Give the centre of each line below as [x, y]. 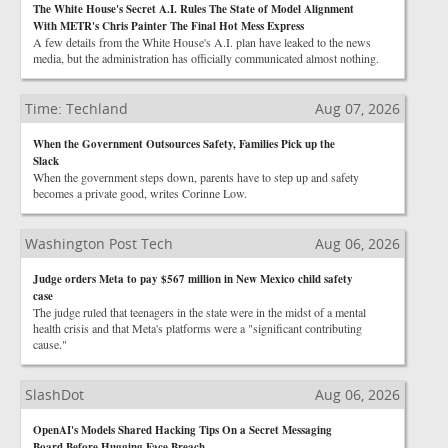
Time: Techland [76, 108]
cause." [50, 344]
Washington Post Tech [99, 243]
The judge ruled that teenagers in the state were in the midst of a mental [199, 312]
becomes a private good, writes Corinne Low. [140, 193]
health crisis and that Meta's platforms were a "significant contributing [197, 328]
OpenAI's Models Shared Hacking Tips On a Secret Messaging [182, 430]
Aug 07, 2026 [357, 108]
